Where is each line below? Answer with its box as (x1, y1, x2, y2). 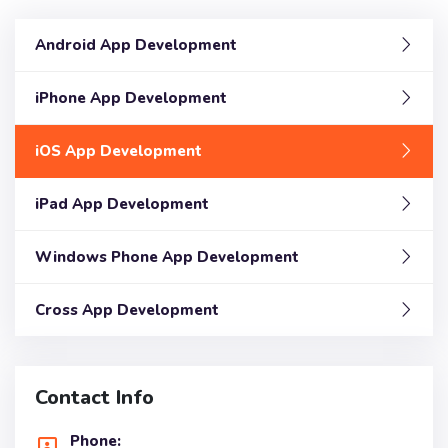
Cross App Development (35, 299, 219, 320)
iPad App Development (35, 193, 209, 214)
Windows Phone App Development (35, 246, 299, 267)
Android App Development (35, 34, 237, 55)
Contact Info (35, 383, 154, 411)
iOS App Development (35, 140, 202, 161)
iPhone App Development (35, 87, 227, 108)
